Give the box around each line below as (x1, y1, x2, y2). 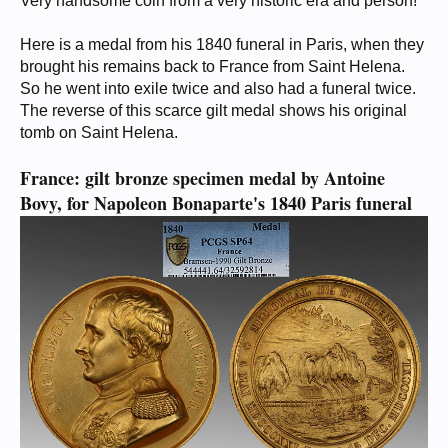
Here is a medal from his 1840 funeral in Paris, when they (20, 35, 424, 53)
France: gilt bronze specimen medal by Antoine (20, 164, 385, 191)
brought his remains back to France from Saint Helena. (20, 57, 405, 75)
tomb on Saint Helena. (20, 123, 178, 141)
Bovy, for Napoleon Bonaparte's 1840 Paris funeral (20, 189, 412, 216)
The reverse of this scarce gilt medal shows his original (20, 101, 407, 119)
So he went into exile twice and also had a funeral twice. (20, 79, 416, 97)
